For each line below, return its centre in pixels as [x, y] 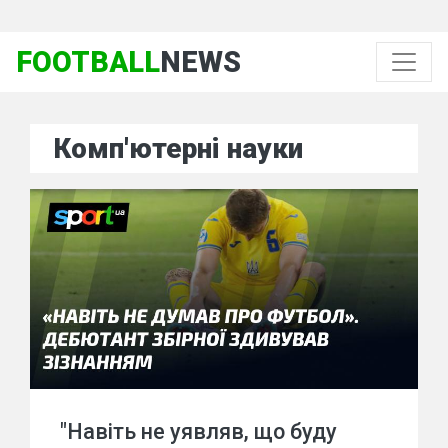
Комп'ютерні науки [178, 148]
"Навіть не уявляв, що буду [198, 431]
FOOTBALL [88, 62]
